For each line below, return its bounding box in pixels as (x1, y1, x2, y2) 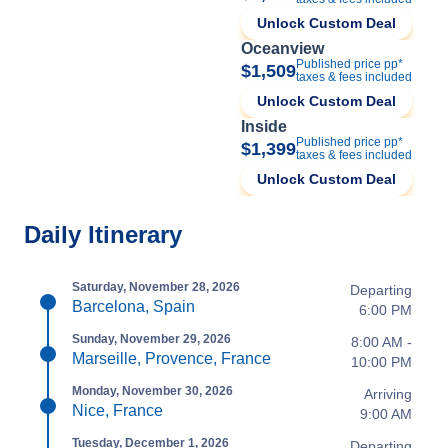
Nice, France (72, 402, 163, 419)
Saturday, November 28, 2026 (72, 280, 240, 294)
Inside (241, 118, 287, 135)
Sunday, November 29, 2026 (72, 332, 231, 346)
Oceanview (241, 40, 324, 57)
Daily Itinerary (24, 221, 182, 248)
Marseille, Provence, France (72, 350, 271, 367)
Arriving (364, 386, 412, 402)
